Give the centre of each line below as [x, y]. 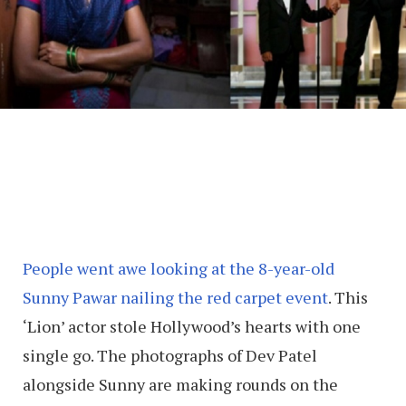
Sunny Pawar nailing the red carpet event [175, 298]
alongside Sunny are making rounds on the [180, 385]
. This [348, 298]
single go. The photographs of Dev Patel [170, 356]
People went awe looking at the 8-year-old [179, 269]
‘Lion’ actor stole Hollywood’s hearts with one [192, 327]
